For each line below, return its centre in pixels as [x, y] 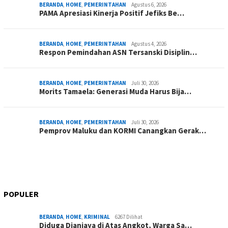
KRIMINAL [97, 217]
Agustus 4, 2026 [149, 44]
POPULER [21, 194]
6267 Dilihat [129, 217]
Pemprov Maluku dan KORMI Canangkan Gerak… [123, 130]
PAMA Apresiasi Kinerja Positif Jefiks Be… [112, 13]
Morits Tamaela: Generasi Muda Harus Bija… [115, 91]
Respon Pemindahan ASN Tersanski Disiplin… [118, 52]
